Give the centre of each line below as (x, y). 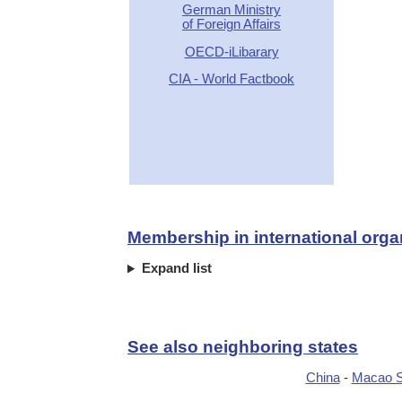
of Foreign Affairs (232, 25)
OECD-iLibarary (232, 52)
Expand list (176, 269)
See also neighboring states (243, 346)
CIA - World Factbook (232, 79)
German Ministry (232, 10)
